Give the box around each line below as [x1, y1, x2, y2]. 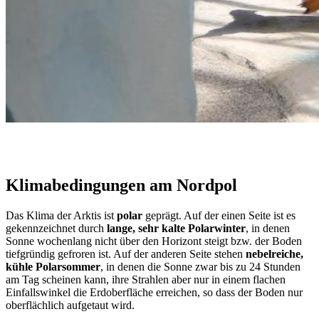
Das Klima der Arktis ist [6, 209, 117, 221]
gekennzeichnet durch [6, 221, 107, 234]
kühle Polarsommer [6, 260, 100, 273]
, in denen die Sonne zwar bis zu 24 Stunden [100, 260, 300, 273]
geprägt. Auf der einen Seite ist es [142, 209, 296, 221]
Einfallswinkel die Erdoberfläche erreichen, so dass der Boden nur [6, 286, 303, 298]
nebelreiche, [246, 247, 303, 260]
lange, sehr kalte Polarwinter [107, 221, 246, 234]
